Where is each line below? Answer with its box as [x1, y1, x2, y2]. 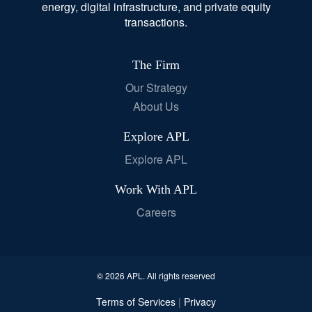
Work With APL [115, 182, 197, 197]
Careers [136, 204, 176, 221]
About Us [133, 98, 179, 115]
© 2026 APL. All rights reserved [97, 270, 215, 282]
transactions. [125, 13, 187, 30]
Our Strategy [125, 79, 187, 95]
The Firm [132, 57, 180, 72]
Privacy [184, 295, 216, 309]
